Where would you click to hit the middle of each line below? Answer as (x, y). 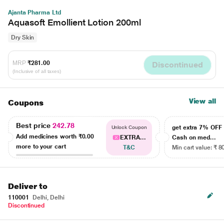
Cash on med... (194, 137)
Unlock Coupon (129, 127)
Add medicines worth (47, 136)
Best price (34, 125)
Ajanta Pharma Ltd (34, 12)
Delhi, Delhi (48, 197)
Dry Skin (23, 37)
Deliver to (28, 186)
